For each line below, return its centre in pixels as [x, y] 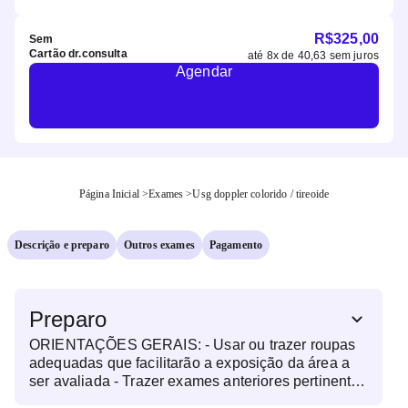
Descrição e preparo [62, 245]
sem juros [354, 56]
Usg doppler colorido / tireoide [261, 194]
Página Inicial [109, 194]
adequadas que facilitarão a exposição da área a [190, 363]
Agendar [204, 71]
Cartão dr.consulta [78, 54]
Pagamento [236, 245]
